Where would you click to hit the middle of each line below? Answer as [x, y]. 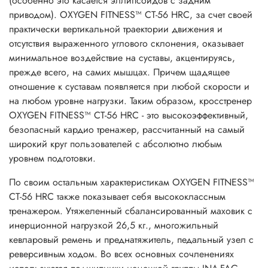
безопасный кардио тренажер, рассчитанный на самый [127, 130]
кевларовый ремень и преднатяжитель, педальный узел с [131, 240]
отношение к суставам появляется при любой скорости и [129, 87]
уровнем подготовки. [52, 159]
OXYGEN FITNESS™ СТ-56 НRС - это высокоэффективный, [129, 115]
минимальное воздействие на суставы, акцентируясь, [122, 58]
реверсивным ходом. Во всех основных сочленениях [121, 254]
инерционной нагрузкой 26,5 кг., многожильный [114, 226]
